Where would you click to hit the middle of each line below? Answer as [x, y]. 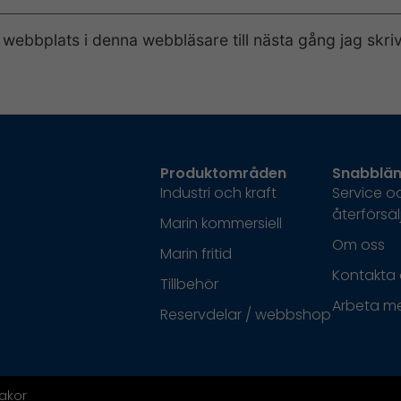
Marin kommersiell [221, 223]
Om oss [358, 244]
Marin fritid [196, 253]
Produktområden [223, 173]
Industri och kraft [218, 192]
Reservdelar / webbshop [245, 314]
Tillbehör [189, 284]
